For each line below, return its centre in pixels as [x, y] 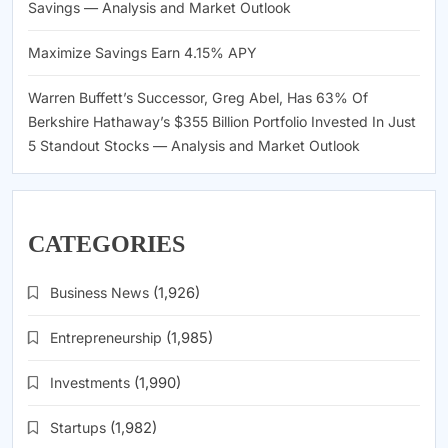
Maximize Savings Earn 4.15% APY [142, 52]
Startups [78, 428]
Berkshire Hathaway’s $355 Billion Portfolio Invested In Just [222, 121]
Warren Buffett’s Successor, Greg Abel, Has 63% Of [198, 97]
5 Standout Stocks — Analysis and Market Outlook [194, 145]
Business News [99, 293]
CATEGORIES [106, 243]
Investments [90, 383]
